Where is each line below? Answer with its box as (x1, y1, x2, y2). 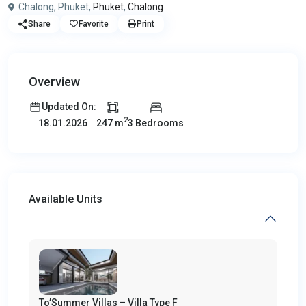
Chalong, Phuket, (16, 1, 93, 12)
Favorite (79, 19, 109, 29)
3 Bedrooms (128, 117, 184, 128)
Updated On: (42, 101, 96, 112)
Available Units (29, 193, 102, 206)
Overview (29, 74, 80, 89)
